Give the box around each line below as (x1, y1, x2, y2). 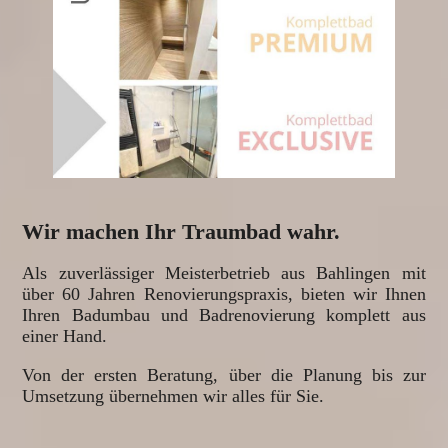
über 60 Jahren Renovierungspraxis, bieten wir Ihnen (22, 283, 426, 304)
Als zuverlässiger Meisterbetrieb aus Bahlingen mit (22, 262, 426, 283)
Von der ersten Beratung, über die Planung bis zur (22, 364, 426, 385)
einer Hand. (22, 325, 113, 346)
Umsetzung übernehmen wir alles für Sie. (22, 385, 325, 406)
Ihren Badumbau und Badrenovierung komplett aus (22, 304, 426, 325)
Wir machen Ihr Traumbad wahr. (22, 218, 341, 244)
